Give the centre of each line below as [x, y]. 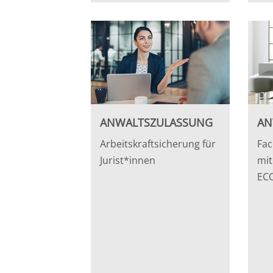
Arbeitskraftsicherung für [158, 144]
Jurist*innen [128, 160]
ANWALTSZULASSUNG [157, 122]
